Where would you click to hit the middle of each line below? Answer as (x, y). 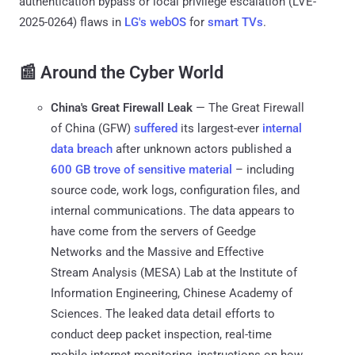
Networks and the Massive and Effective (157, 252)
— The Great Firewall (248, 107)
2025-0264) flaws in (72, 22)
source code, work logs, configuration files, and (175, 190)
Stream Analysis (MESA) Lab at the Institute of (174, 272)
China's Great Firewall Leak (122, 107)
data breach (82, 149)
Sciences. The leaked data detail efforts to (163, 313)
